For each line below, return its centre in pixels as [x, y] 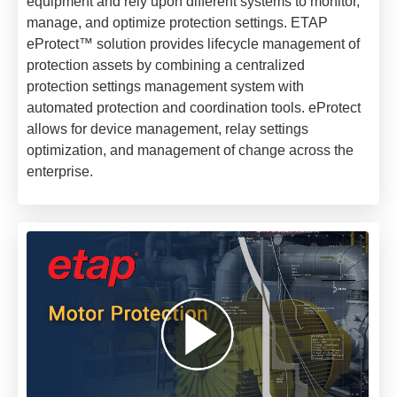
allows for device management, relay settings [167, 128]
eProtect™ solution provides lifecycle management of [193, 43]
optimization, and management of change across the [190, 150]
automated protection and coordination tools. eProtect [194, 107]
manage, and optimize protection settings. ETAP [177, 22]
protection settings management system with [165, 86]
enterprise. [60, 171]
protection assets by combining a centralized [166, 65]
